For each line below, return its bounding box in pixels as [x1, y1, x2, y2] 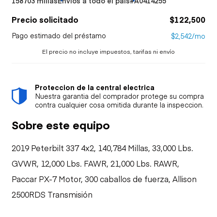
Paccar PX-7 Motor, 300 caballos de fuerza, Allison [12, 173, 197, 184]
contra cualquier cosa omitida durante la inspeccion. [35, 99, 203, 109]
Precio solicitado [12, 14, 78, 25]
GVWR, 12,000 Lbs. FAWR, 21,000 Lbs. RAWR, [12, 157, 179, 169]
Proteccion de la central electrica [35, 82, 155, 92]
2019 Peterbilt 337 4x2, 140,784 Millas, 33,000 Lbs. [12, 142, 193, 153]
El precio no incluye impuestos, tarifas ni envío [42, 46, 175, 55]
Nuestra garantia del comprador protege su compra [35, 91, 204, 101]
